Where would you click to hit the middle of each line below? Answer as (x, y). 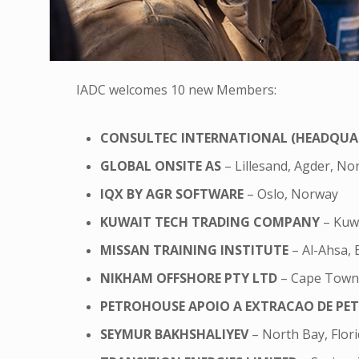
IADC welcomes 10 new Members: (177, 90)
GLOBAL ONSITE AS (161, 166)
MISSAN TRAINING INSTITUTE (195, 250)
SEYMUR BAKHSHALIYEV (175, 335)
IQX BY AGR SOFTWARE (172, 194)
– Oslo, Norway (291, 194)
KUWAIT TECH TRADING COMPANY (210, 222)
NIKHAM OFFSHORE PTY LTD (189, 278)
